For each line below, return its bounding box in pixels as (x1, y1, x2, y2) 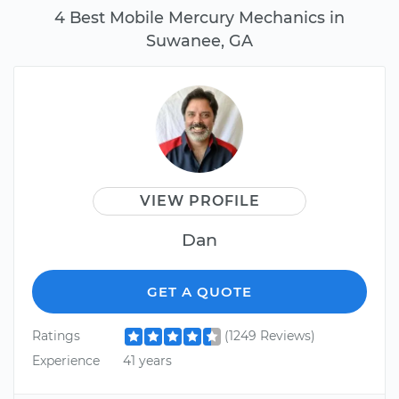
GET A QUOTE (147, 283, 252, 301)
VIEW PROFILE (139, 192, 260, 210)
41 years (122, 352, 172, 369)
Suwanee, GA (146, 31, 253, 51)
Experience (32, 352, 100, 369)
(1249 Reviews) (224, 328, 315, 345)
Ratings (32, 328, 80, 345)
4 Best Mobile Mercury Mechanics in (54, 8, 345, 28)
